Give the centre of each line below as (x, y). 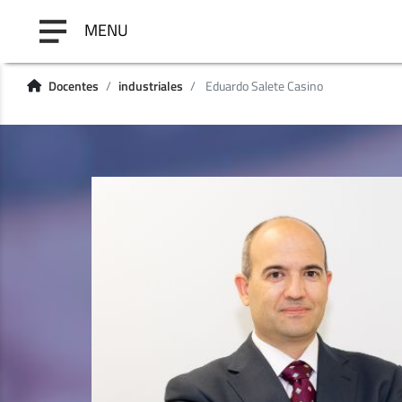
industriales (151, 86)
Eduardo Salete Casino (263, 86)
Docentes (74, 86)
